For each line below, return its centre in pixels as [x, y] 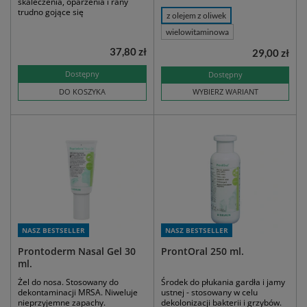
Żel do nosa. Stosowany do [68, 282]
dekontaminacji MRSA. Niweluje [78, 293]
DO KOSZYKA [82, 92]
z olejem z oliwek [196, 16]
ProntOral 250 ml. [202, 251]
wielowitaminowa [197, 32]
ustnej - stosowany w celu [209, 293]
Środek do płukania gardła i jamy [223, 282]
